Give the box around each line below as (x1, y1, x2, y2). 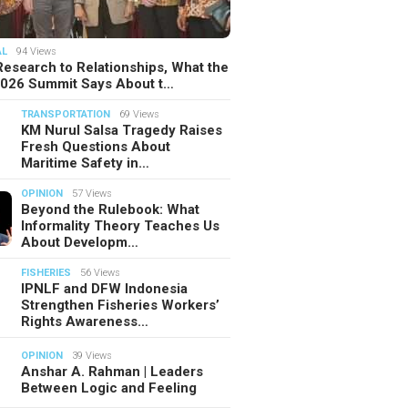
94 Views (16, 45, 57, 57)
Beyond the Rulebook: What (21, 200, 200, 218)
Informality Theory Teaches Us (21, 217, 220, 234)
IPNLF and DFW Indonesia (21, 280, 189, 297)
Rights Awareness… (21, 312, 149, 330)
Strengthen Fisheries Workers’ (21, 296, 220, 313)
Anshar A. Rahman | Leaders (21, 362, 204, 380)
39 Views (72, 349, 113, 362)
